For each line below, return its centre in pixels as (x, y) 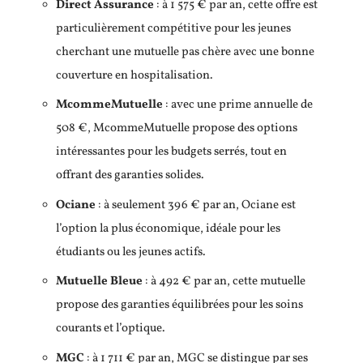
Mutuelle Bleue (99, 282)
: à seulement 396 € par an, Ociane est (196, 205)
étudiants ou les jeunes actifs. (131, 252)
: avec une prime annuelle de (238, 105)
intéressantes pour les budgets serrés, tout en (171, 152)
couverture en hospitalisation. (135, 75)
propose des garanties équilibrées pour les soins (179, 305)
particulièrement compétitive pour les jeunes (173, 28)
